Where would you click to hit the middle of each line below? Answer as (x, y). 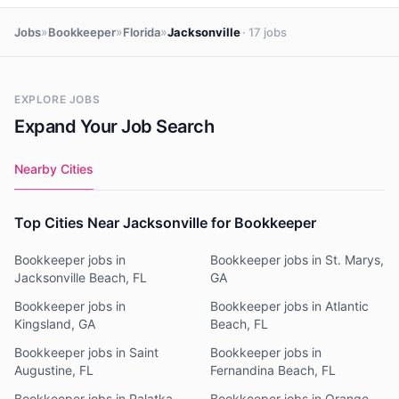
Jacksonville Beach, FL (81, 277)
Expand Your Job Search (114, 126)
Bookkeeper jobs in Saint (86, 352)
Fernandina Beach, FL (273, 370)
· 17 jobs (265, 32)
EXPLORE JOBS (57, 99)
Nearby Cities (54, 169)
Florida (142, 32)
